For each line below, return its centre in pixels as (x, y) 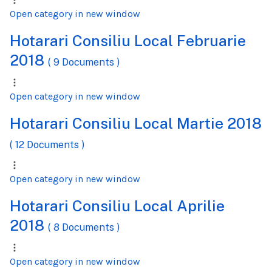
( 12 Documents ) (47, 145)
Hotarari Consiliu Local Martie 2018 (136, 124)
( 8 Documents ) (84, 228)
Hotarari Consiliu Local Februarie (128, 41)
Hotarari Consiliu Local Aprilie (117, 206)
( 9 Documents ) (84, 63)
